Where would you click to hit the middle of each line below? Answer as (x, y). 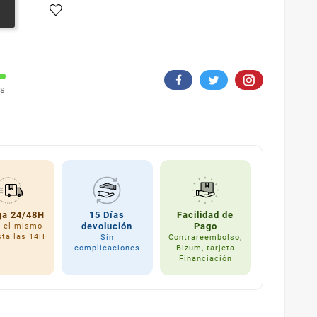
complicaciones (107, 248)
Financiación (205, 258)
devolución (107, 226)
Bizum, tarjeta (205, 248)
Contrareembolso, (206, 237)
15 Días (107, 214)
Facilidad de (206, 214)
